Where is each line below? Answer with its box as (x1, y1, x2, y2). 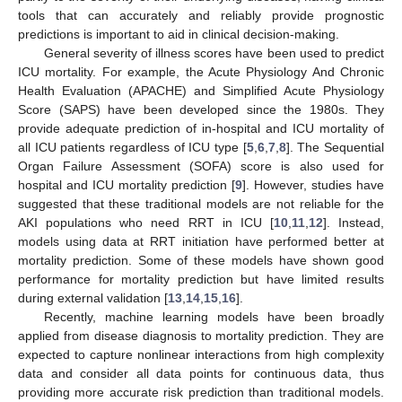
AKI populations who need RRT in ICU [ (18, 214, 274, 230)
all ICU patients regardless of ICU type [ (18, 139, 247, 154)
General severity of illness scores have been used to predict (43, 45, 384, 60)
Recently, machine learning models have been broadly (43, 309, 384, 324)
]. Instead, (322, 214, 384, 230)
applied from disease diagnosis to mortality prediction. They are (18, 328, 384, 343)
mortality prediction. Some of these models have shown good (18, 252, 384, 267)
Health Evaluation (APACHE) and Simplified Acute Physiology (18, 83, 384, 98)
